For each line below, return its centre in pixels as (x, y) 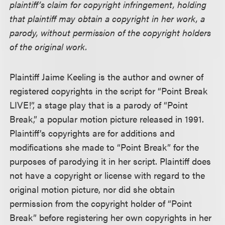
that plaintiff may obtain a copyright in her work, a (107, 18)
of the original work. (49, 46)
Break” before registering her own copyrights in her (111, 217)
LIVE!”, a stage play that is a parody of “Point (99, 104)
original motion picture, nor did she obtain (92, 189)
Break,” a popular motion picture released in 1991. (107, 119)
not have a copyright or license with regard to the (107, 175)
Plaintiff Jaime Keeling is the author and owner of (107, 76)
